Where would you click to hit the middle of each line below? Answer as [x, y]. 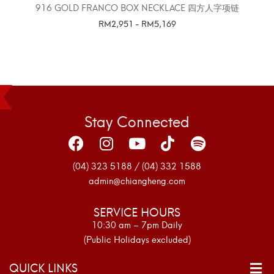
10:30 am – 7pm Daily [137, 224]
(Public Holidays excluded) [137, 239]
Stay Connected [137, 121]
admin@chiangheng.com [137, 180]
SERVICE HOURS [137, 212]
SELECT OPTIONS [137, 40]
